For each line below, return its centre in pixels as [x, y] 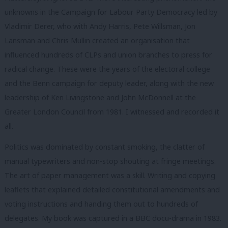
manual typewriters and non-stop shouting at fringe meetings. [110, 161]
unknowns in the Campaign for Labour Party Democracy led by [111, 12]
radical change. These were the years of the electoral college [107, 69]
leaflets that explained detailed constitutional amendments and [112, 190]
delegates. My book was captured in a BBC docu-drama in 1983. [113, 218]
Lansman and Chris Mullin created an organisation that [97, 40]
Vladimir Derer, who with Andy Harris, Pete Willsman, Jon [100, 26]
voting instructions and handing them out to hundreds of [101, 204]
